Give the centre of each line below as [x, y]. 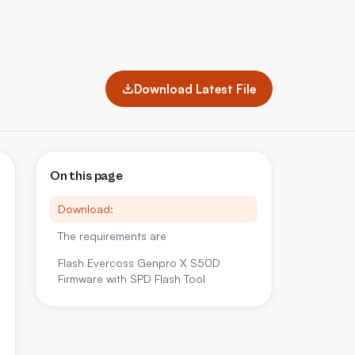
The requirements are [112, 236]
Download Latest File [195, 88]
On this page [86, 176]
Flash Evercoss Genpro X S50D [139, 263]
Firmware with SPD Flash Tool [132, 279]
